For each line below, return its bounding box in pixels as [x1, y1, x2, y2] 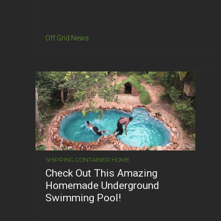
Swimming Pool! [45, 191, 121, 204]
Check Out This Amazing [45, 167, 157, 179]
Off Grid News [45, 34, 89, 42]
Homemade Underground [45, 179, 159, 191]
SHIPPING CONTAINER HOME [45, 155, 130, 163]
